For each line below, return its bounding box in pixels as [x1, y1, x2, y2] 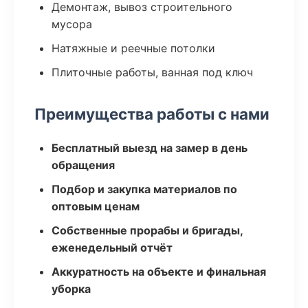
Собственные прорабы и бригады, [52, 223, 243, 237]
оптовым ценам [52, 199, 140, 213]
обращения [52, 158, 115, 172]
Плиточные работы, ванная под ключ [52, 65, 253, 79]
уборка [52, 282, 91, 296]
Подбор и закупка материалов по [52, 182, 237, 196]
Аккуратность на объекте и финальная [52, 265, 266, 278]
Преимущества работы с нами [34, 104, 269, 123]
